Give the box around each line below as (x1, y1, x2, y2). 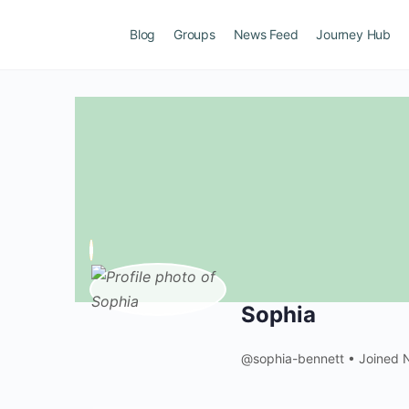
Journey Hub (316, 26, 391, 42)
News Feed (233, 26, 299, 42)
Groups (173, 26, 215, 42)
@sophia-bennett (241, 351, 344, 366)
